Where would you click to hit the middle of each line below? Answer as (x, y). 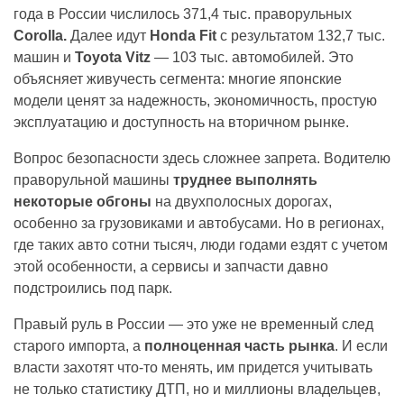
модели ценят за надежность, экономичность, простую (195, 100)
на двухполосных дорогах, (242, 201)
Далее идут (108, 35)
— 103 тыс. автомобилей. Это (252, 57)
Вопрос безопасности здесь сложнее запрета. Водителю (202, 158)
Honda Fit (183, 35)
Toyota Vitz (113, 57)
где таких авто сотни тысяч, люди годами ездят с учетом (201, 244)
